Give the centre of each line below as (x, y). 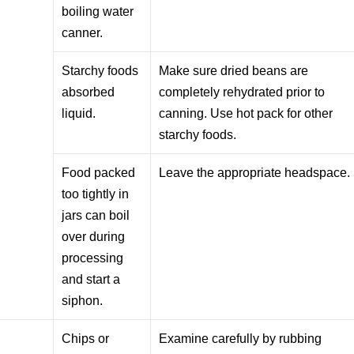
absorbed (88, 92)
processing (93, 258)
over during (94, 236)
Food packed (99, 172)
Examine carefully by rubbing (241, 338)
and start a (91, 279)
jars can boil (96, 215)
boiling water (98, 11)
